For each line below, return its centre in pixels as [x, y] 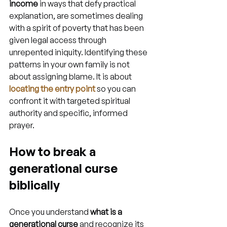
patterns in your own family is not [70, 64]
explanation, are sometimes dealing [77, 16]
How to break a [54, 152]
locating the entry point [52, 89]
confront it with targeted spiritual [70, 101]
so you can [116, 89]
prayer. [22, 125]
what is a [107, 212]
